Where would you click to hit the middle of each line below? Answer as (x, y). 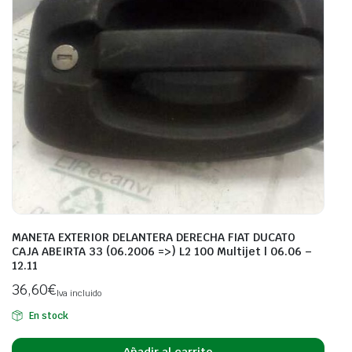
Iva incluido (79, 293)
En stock (48, 315)
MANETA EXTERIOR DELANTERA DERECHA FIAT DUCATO (154, 237)
